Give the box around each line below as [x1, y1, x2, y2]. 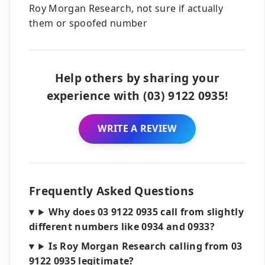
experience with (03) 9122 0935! [46, 87, 228, 104]
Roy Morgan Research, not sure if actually [29, 1, 224, 15]
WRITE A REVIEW [98, 122, 177, 135]
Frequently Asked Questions [29, 183, 195, 199]
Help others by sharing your [54, 69, 220, 86]
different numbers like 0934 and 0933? [29, 220, 215, 234]
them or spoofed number [29, 16, 148, 30]
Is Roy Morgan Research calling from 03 [49, 240, 243, 253]
